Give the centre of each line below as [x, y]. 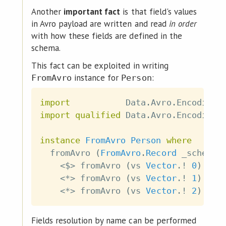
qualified [98, 115]
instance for [97, 77]
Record [161, 153]
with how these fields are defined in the [106, 36]
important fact [92, 11]
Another [47, 11]
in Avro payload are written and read [100, 23]
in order [183, 23]
